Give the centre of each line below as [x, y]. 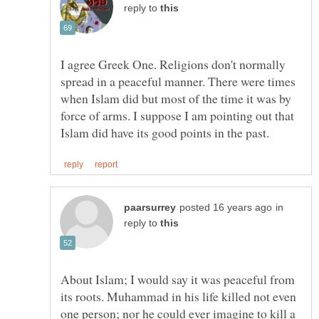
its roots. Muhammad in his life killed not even [178, 297]
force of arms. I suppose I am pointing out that [177, 116]
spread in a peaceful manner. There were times [178, 82]
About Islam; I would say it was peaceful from [178, 279]
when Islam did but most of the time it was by [176, 99]
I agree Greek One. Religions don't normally [173, 64]
